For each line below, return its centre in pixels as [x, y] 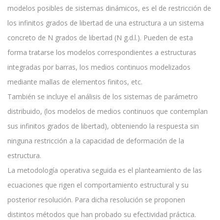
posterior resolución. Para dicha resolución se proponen [96, 200]
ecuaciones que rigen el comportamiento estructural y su [98, 185]
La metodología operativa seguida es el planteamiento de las [105, 170]
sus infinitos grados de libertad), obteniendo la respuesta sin [103, 126]
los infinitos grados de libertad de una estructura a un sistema [106, 23]
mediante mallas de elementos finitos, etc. [75, 82]
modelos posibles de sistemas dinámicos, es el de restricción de [109, 8]
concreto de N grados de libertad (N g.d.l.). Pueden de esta [100, 38]
